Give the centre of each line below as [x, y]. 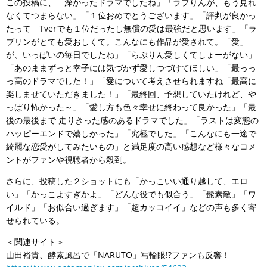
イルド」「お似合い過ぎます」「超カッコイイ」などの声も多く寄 [131, 207]
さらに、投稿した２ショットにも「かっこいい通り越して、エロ [127, 181]
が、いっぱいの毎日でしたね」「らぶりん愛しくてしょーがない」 [131, 55]
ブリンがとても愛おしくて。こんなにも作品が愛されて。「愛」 [127, 41]
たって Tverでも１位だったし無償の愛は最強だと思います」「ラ [131, 28]
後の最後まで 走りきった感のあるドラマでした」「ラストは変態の [132, 120]
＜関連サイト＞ [35, 242]
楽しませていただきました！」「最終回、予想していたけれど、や [131, 94]
